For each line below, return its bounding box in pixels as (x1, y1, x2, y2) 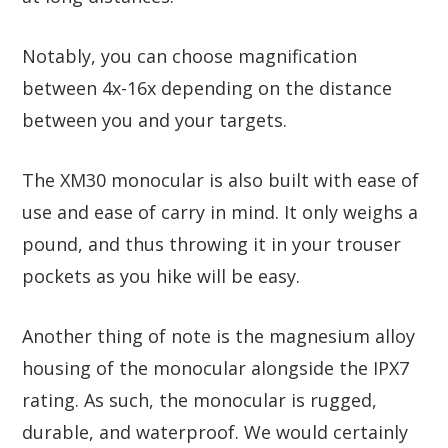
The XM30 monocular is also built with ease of (22, 167, 419, 192)
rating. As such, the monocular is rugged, (22, 387, 377, 412)
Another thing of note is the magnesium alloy (22, 323, 415, 348)
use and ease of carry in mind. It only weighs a (22, 199, 418, 224)
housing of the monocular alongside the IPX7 (22, 355, 409, 380)
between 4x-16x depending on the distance (22, 75, 392, 100)
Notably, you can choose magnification (22, 43, 357, 68)
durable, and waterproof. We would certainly (22, 419, 408, 444)
